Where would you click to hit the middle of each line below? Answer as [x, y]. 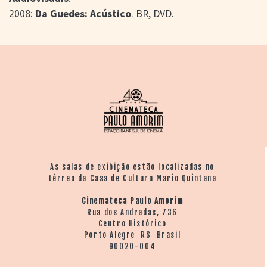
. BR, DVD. [153, 13]
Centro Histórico [132, 223]
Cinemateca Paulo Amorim [132, 201]
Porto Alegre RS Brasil [132, 235]
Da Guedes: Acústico [83, 13]
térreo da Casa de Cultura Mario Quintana [132, 178]
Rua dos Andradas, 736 [132, 212]
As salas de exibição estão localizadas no [132, 167]
